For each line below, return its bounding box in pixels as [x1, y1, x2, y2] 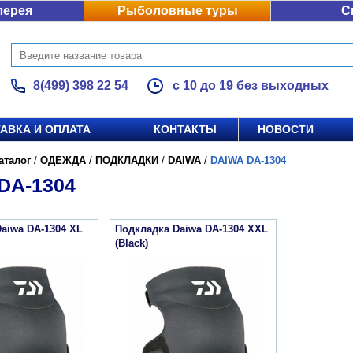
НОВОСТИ [258, 123, 314, 136]
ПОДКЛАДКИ [95, 154, 158, 166]
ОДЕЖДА [40, 154, 86, 166]
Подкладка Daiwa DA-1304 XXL [115, 223, 268, 235]
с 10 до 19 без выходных [173, 79, 329, 92]
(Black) [115, 237, 148, 249]
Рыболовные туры [117, 4, 238, 17]
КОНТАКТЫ [154, 123, 217, 136]
